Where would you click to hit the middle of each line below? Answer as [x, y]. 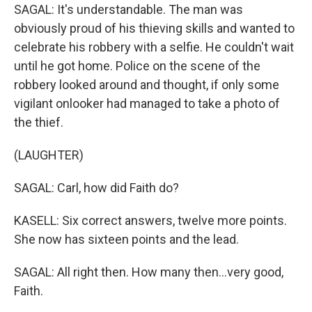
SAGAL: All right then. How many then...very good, [149, 272]
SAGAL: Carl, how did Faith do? [96, 188]
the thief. [39, 122]
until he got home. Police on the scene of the [137, 66]
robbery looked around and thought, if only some [147, 85]
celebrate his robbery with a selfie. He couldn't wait [154, 47]
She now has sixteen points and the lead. [126, 239]
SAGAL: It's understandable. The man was [128, 9]
